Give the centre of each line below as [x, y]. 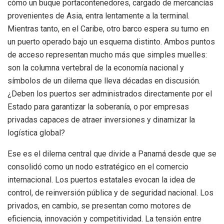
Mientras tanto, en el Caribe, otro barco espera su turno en [108, 29]
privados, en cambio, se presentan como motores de [99, 206]
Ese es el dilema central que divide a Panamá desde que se [112, 154]
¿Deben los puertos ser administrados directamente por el [110, 94]
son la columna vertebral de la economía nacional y [96, 68]
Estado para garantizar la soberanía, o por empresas [98, 107]
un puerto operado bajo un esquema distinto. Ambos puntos [111, 42]
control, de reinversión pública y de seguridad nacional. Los [110, 193]
